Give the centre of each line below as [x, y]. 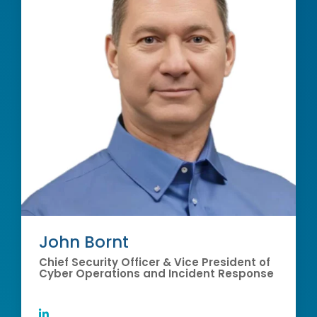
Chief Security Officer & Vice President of [155, 262]
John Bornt [84, 242]
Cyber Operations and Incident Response [156, 273]
